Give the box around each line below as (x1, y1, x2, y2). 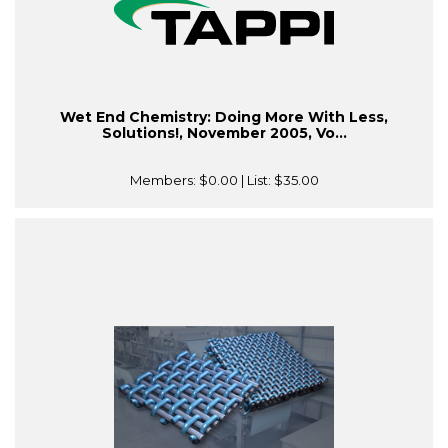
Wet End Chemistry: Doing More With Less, (60, 108, 388, 127)
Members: (129, 172, 199, 189)
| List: (237, 172, 274, 189)
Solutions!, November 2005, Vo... (101, 124, 347, 143)
